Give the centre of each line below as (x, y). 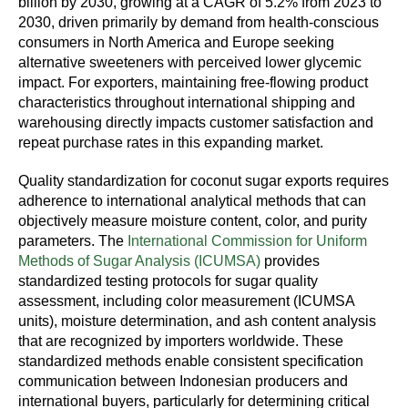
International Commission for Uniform (247, 241)
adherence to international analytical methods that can (192, 201)
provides (290, 261)
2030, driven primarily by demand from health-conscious (199, 23)
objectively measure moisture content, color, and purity (193, 221)
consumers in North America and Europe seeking (176, 43)
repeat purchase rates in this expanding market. (171, 143)
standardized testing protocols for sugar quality (168, 281)
